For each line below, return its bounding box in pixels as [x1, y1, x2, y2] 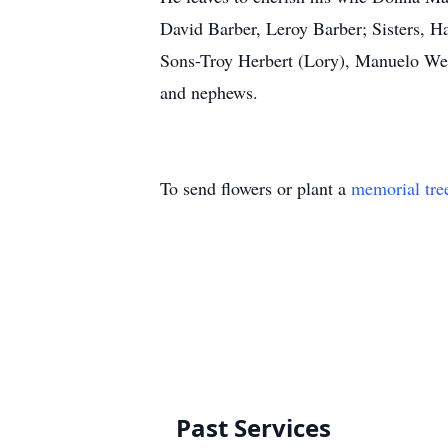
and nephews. [160, 80, 258, 104]
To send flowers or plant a [160, 176, 351, 200]
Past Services [176, 411, 331, 444]
